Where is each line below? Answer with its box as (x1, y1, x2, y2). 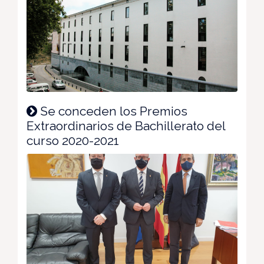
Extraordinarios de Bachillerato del (27, 118, 225, 134)
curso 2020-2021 (27, 133, 119, 148)
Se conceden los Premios (37, 104, 187, 119)
